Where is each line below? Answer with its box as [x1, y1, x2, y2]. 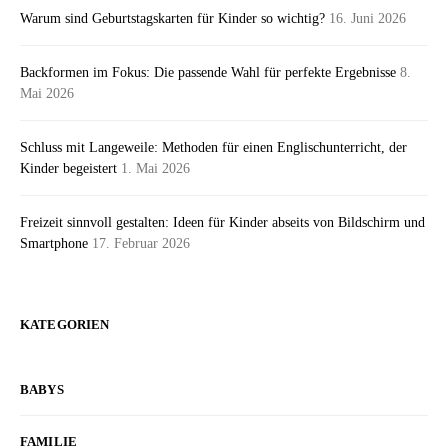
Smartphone [20, 236, 88, 251]
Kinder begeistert [20, 161, 117, 176]
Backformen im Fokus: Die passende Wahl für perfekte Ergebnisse [20, 65, 396, 80]
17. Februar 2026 [92, 236, 190, 251]
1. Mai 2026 [121, 161, 190, 176]
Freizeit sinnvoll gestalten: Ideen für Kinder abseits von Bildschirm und [20, 215, 425, 230]
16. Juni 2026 [329, 11, 406, 26]
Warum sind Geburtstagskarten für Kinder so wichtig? [20, 11, 325, 26]
